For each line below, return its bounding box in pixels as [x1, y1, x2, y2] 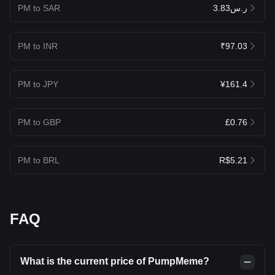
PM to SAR [18, 2, 60, 13]
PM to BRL [18, 155, 60, 165]
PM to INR [18, 41, 58, 51]
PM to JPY [18, 79, 58, 89]
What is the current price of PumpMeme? [20, 255, 209, 266]
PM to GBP [18, 117, 61, 127]
